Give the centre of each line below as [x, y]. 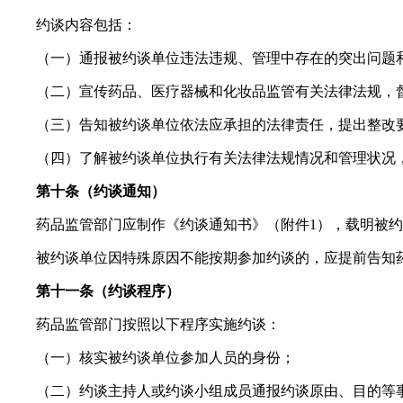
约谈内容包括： [86, 24]
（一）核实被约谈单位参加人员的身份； [166, 357]
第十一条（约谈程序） [108, 291]
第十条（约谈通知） [101, 191]
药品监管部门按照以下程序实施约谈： [158, 324]
